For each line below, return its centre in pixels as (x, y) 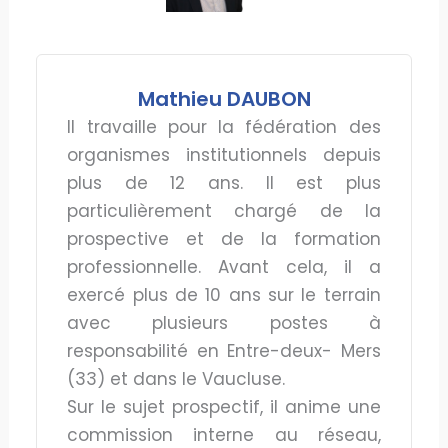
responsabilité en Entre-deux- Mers (224, 350)
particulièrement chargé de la (224, 210)
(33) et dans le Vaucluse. (176, 378)
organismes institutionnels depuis (224, 154)
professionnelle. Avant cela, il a (224, 266)
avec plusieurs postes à (224, 322)
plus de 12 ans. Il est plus (224, 182)
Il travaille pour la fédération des (224, 126)
